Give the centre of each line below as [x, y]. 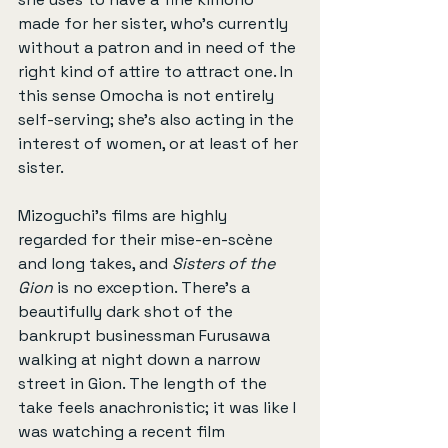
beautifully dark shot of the [127, 311]
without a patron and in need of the [159, 47]
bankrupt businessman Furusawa [146, 335]
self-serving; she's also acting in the [158, 119]
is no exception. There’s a [153, 287]
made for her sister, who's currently [155, 23]
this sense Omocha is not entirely [148, 95]
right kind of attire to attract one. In [157, 71]
